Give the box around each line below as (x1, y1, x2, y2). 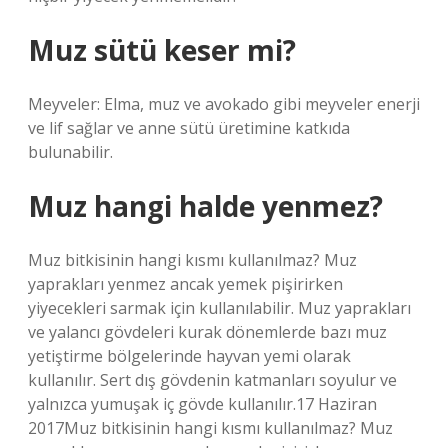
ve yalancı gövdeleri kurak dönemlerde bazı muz (28, 321, 387, 343)
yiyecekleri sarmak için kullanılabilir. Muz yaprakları (28, 297, 411, 319)
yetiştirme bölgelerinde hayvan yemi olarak (28, 345, 351, 367)
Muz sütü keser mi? (28, 31, 296, 69)
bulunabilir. (28, 141, 113, 163)
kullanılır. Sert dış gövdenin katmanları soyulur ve (28, 369, 397, 391)
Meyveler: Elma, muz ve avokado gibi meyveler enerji (28, 93, 420, 115)
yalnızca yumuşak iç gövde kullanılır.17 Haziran (28, 393, 377, 415)
